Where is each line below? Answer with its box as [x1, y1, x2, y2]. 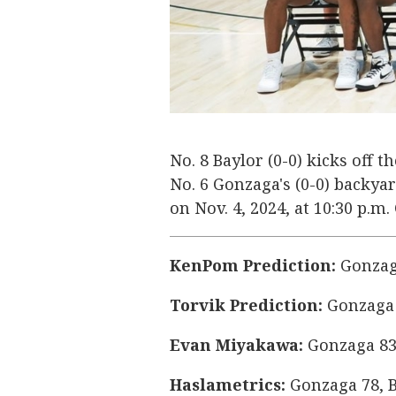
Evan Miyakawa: [170, 334, 308, 355]
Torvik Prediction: [170, 294, 327, 316]
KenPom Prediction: [170, 255, 336, 276]
